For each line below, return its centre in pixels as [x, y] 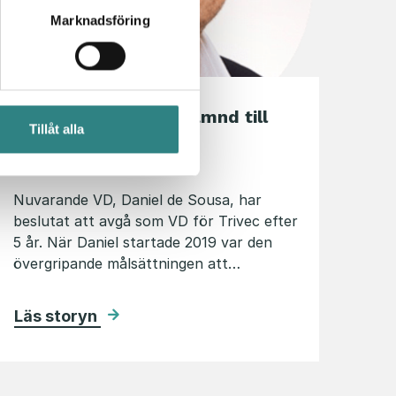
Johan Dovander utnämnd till [141, 117]
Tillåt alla [56, 129]
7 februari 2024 [66, 170]
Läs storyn [57, 316]
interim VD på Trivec [102, 140]
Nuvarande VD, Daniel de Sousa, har [137, 200]
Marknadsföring [100, 20]
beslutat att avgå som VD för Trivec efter [156, 221]
